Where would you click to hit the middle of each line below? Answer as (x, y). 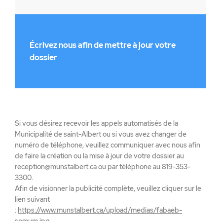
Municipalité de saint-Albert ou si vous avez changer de (101, 134)
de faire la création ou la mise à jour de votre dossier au (99, 156)
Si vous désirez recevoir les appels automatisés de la (96, 123)
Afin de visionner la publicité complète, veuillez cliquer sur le (108, 188)
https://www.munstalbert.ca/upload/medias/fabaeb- (100, 210)
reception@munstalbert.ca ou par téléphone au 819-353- (103, 166)
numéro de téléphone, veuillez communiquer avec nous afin (108, 145)
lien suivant (32, 199)
